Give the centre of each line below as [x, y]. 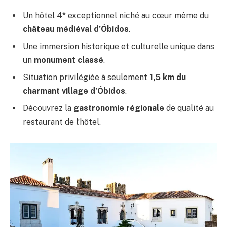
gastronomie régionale [119, 108]
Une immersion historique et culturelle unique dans [119, 46]
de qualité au [189, 108]
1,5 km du [168, 77]
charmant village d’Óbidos [74, 91]
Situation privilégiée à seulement [86, 77]
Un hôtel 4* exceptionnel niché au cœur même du [116, 15]
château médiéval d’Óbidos [76, 29]
